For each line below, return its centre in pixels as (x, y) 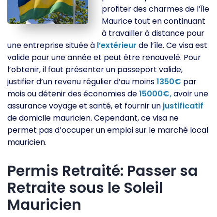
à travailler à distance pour (153, 33)
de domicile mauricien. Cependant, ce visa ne (93, 118)
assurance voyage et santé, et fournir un (85, 106)
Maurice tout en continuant (154, 21)
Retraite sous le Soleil (85, 188)
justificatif (183, 106)
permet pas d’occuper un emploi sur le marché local (108, 130)
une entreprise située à (52, 46)
